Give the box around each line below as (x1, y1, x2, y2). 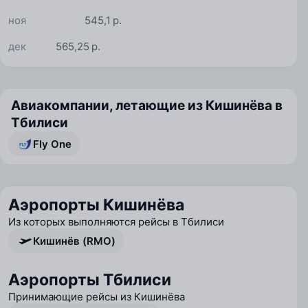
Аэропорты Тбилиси (8, 270, 171, 289)
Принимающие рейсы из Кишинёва (8, 290, 185, 303)
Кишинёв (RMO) (33, 234, 115, 247)
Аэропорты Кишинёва (8, 195, 184, 214)
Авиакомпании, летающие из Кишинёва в (11, 98, 283, 113)
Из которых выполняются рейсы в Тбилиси (8, 215, 224, 228)
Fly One (33, 137, 71, 151)
